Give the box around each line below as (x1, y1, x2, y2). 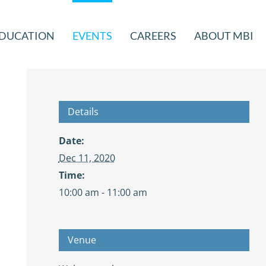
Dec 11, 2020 (58, 151, 115, 164)
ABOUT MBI (194, 29, 254, 42)
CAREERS (130, 29, 176, 42)
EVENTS (72, 29, 112, 42)
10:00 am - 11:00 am (58, 185, 147, 199)
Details (67, 104, 99, 118)
